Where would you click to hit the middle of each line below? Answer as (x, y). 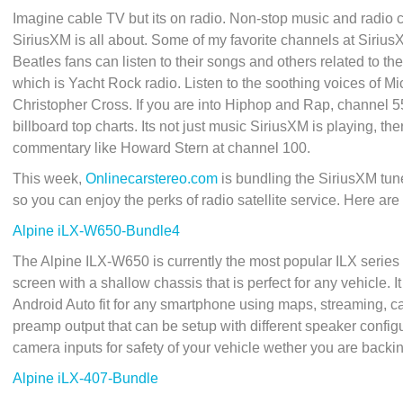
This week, (49, 179)
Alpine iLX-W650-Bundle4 (96, 231)
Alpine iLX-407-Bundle (85, 378)
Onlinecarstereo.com (153, 179)
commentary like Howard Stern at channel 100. (161, 148)
